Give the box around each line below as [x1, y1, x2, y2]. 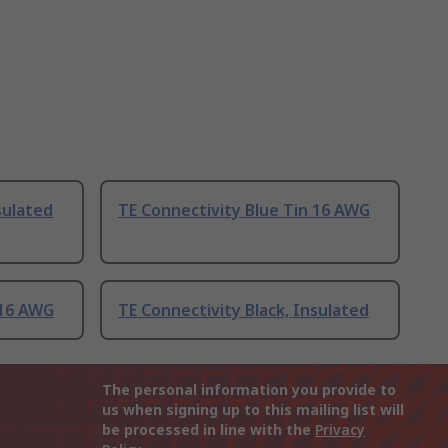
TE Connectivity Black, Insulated [118, 299, 369, 322]
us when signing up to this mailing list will [102, 400, 404, 420]
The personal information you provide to [102, 380, 396, 400]
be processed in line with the [102, 420, 315, 440]
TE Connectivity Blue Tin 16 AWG [118, 199, 370, 222]
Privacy [315, 420, 365, 440]
